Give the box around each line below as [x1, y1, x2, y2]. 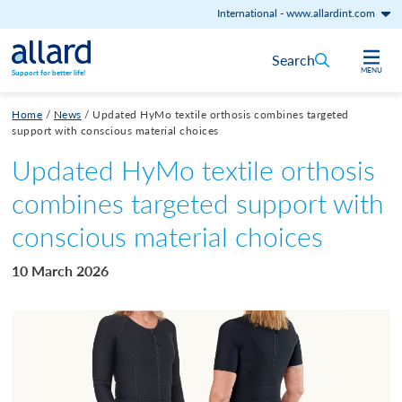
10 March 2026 [12, 259, 109, 281]
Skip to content [12, 29, 109, 49]
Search [271, 49, 315, 71]
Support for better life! [12, 66, 86, 77]
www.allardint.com [285, 5, 375, 22]
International [216, 5, 277, 22]
